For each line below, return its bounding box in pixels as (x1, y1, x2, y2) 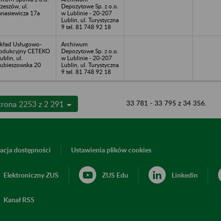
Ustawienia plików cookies (71, 145, 151, 154)
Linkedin (172, 170, 198, 179)
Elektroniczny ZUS (3, 170, 59, 179)
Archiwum (61, 40, 88, 48)
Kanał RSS (3, 195, 35, 204)
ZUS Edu (102, 170, 128, 179)
